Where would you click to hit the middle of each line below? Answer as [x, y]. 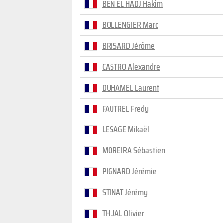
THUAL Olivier [123, 213]
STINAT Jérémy [125, 192]
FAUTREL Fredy [125, 109]
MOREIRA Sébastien [134, 150]
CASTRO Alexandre [131, 67]
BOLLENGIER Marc [130, 25]
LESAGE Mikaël [126, 129]
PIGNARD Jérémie [129, 171]
